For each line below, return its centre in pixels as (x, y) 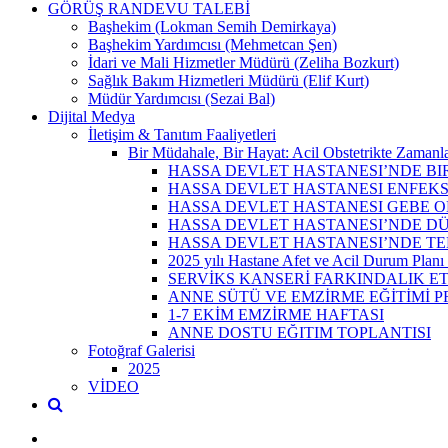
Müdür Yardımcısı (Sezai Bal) (181, 98)
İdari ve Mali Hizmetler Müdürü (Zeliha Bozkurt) (243, 62)
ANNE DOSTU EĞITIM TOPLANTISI (299, 332)
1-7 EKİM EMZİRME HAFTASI (276, 314)
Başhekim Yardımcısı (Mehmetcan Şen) (212, 44)
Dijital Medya (91, 116)
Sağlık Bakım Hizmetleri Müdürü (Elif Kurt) (228, 80)
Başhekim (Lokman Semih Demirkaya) (212, 26)
